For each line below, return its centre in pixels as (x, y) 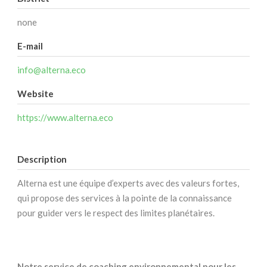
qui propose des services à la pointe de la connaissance (125, 198)
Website (35, 94)
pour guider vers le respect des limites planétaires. (116, 213)
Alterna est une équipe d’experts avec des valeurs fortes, (128, 183)
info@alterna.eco (52, 70)
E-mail (30, 46)
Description (42, 159)
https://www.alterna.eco (65, 118)
